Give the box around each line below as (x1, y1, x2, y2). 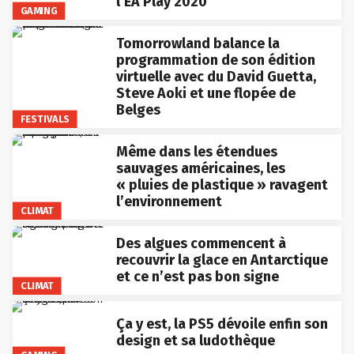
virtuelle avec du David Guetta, (115, 67, 316, 85)
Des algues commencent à (115, 234, 286, 252)
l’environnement (115, 192, 222, 210)
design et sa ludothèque (115, 331, 275, 349)
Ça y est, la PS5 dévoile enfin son (115, 314, 328, 333)
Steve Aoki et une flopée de (115, 84, 296, 102)
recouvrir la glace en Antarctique (115, 250, 328, 269)
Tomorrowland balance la (115, 34, 280, 52)
